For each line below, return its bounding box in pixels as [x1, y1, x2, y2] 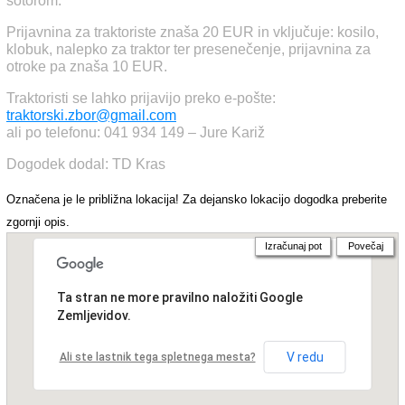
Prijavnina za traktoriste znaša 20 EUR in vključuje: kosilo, [6, 24, 379, 40]
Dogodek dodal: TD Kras [6, 156, 165, 172]
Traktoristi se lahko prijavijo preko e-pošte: [6, 90, 276, 106]
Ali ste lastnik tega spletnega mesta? [59, 351, 256, 363]
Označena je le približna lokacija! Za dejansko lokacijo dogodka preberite [6, 193, 387, 206]
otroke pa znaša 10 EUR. [6, 59, 167, 74]
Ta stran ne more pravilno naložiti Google [56, 290, 303, 305]
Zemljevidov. [56, 308, 131, 323]
